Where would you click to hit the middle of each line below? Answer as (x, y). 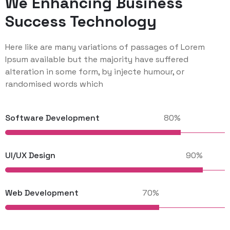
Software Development (52, 118)
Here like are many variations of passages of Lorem (105, 47)
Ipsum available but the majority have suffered (97, 60)
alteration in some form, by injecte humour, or (95, 72)
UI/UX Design (30, 156)
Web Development (42, 193)
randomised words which (54, 84)
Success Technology (81, 22)
